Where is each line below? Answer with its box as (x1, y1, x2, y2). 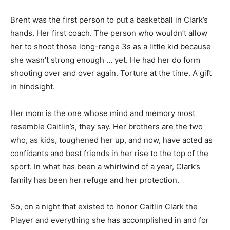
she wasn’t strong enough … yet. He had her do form (10, 55, 200, 65)
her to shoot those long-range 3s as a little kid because (10, 42, 211, 52)
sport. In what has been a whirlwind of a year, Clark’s (10, 162, 200, 172)
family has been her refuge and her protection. (10, 175, 179, 185)
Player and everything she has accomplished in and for (10, 215, 209, 225)
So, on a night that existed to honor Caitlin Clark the (10, 202, 198, 212)
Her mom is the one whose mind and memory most (10, 108, 195, 119)
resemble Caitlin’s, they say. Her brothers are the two (10, 122, 203, 132)
